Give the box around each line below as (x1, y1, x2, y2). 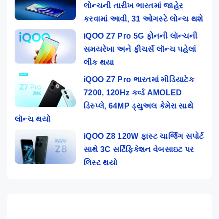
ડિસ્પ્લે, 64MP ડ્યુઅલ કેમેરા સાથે (84, 101, 193, 110)
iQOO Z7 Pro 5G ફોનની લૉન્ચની (84, 31, 198, 40)
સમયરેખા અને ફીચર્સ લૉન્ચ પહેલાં (84, 44, 197, 53)
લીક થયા (84, 58, 114, 66)
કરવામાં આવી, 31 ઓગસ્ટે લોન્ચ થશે (84, 14, 203, 23)
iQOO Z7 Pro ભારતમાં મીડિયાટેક (84, 75, 194, 84)
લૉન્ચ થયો (15, 114, 50, 123)
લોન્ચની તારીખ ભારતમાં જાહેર (84, 1, 183, 10)
